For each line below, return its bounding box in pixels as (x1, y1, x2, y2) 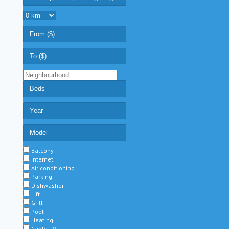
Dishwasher (31, 181, 64, 189)
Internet (31, 155, 53, 163)
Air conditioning (31, 164, 75, 172)
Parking (31, 173, 52, 180)
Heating (31, 216, 53, 224)
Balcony (31, 147, 54, 154)
